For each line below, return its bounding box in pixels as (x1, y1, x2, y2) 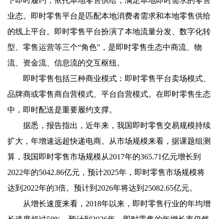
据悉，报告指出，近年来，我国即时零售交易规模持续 (23, 121, 211, 130)
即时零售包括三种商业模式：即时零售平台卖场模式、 (23, 74, 211, 83)
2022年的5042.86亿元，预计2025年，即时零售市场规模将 (7, 168, 205, 176)
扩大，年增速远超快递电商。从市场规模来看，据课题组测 (7, 137, 211, 145)
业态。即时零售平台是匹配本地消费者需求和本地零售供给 (7, 12, 211, 20)
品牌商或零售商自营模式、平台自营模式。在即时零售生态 (7, 90, 211, 98)
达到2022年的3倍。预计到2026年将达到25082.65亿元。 (7, 184, 197, 192)
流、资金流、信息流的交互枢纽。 (7, 59, 125, 67)
